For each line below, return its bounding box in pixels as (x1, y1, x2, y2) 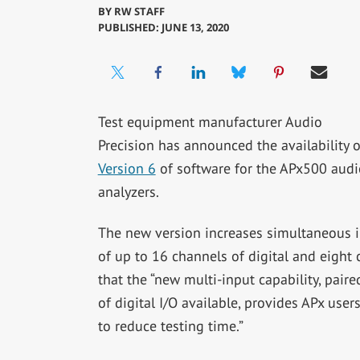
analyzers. (97, 182, 159, 202)
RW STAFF (113, 4, 165, 19)
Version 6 (97, 159, 156, 178)
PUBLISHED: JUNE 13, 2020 (97, 20, 229, 35)
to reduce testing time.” (97, 317, 243, 336)
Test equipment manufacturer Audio (97, 112, 322, 132)
